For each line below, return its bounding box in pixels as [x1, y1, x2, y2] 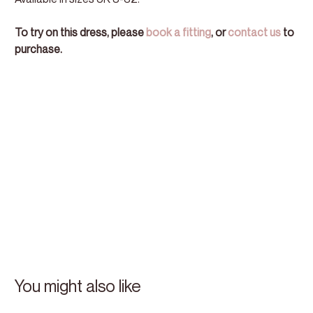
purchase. [14, 42, 62, 57]
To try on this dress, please [14, 25, 146, 40]
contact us [227, 25, 281, 40]
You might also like [14, 275, 141, 296]
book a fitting [145, 25, 211, 40]
